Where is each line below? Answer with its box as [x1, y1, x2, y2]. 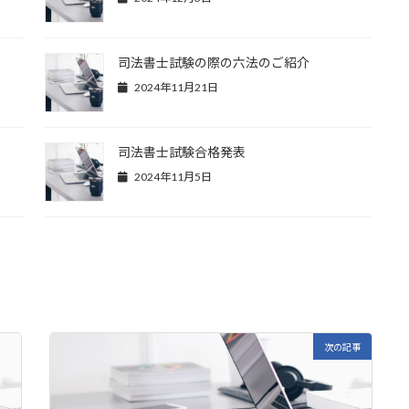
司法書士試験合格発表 [117, 143, 246, 160]
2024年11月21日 [131, 80, 218, 95]
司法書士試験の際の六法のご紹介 [117, 55, 309, 71]
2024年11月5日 [131, 169, 212, 184]
